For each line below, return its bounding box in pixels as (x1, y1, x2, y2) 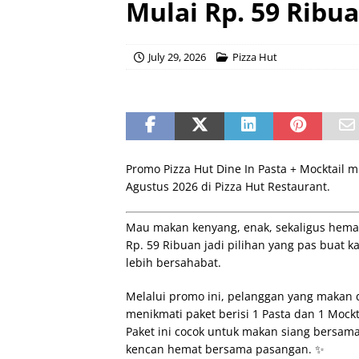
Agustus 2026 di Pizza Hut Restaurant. (126, 179, 330, 194)
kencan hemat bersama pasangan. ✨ (126, 341, 325, 357)
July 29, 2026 (148, 50, 206, 64)
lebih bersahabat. (126, 255, 221, 270)
